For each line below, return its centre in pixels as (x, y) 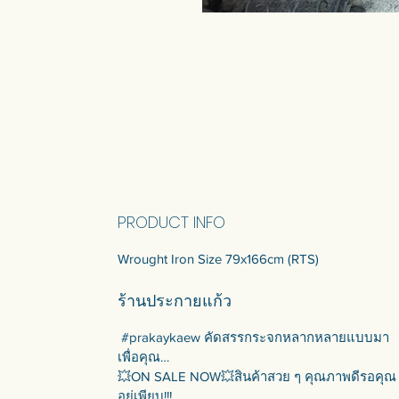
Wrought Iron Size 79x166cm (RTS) (218, 258)
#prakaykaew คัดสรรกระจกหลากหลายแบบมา (253, 337)
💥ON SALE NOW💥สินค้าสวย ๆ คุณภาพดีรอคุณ (257, 376)
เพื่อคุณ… (143, 356)
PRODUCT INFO (171, 222)
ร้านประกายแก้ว (175, 300)
